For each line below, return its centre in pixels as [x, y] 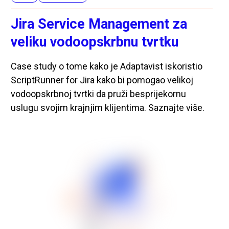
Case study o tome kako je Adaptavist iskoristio [107, 66]
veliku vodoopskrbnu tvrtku [95, 42]
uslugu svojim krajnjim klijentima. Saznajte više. [108, 107]
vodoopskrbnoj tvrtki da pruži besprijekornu [99, 94]
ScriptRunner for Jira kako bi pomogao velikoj [102, 80]
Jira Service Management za [99, 24]
